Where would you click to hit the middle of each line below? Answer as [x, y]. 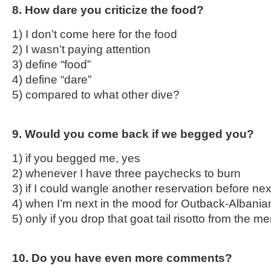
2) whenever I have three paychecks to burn [126, 173]
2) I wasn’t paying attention [81, 49]
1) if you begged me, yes [76, 158]
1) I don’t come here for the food [95, 34]
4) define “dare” [52, 80]
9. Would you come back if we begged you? [133, 134]
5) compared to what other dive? [96, 95]
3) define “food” [51, 64]
